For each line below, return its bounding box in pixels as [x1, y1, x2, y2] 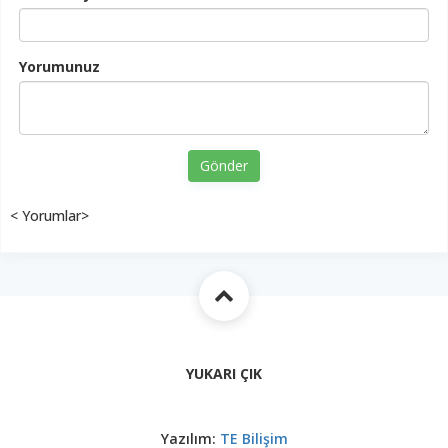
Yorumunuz [19, 56, 100, 76]
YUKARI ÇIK [186, 363, 262, 383]
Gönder [200, 155, 248, 175]
